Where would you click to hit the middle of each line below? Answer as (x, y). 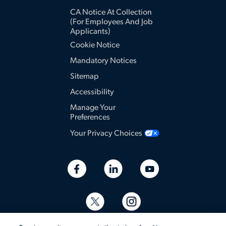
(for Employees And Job (111, 22)
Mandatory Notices (103, 61)
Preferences (90, 118)
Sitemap (84, 77)
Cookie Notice (95, 46)
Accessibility (92, 93)
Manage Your (93, 108)
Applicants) (90, 32)
